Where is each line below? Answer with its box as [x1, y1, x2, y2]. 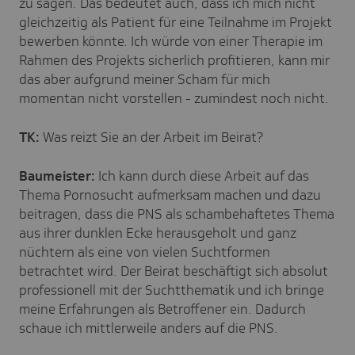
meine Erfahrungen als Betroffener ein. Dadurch [19, 300, 306, 318]
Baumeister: [19, 166, 95, 185]
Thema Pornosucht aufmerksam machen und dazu [19, 185, 321, 204]
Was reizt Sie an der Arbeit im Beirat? [40, 128, 263, 146]
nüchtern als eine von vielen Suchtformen [19, 242, 270, 261]
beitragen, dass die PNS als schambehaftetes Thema [19, 204, 334, 223]
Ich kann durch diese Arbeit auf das [95, 166, 309, 185]
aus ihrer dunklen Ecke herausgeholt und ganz [19, 223, 296, 242]
